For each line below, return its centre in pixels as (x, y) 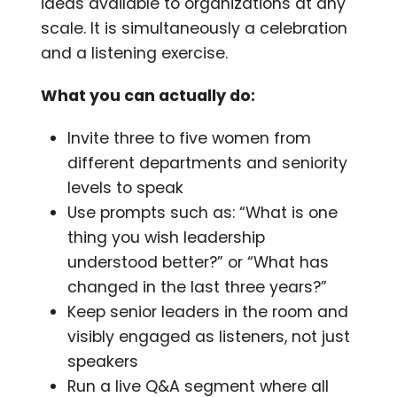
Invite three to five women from (190, 138)
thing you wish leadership (167, 237)
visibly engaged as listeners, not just (209, 336)
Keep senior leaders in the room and (208, 311)
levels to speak (126, 187)
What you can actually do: (148, 95)
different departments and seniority (208, 163)
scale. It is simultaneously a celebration (195, 28)
